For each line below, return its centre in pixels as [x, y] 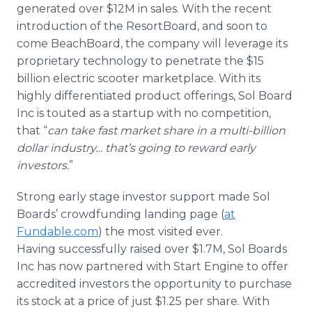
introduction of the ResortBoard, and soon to [142, 26]
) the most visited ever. [161, 232]
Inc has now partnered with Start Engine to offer [153, 266]
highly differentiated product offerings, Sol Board [155, 96]
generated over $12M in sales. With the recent [144, 9]
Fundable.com [57, 232]
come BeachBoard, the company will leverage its [152, 44]
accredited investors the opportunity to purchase [154, 284]
